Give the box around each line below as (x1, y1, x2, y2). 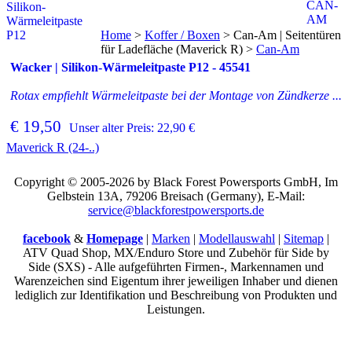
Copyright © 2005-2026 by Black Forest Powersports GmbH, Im (14, 174, 338, 189)
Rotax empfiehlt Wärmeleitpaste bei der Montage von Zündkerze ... (10, 88, 342, 102)
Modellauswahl (199, 231, 275, 245)
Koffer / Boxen (145, 27, 220, 42)
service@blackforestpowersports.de (88, 203, 264, 217)
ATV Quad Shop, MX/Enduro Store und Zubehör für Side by (23, 245, 329, 259)
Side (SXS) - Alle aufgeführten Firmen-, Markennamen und (28, 259, 324, 273)
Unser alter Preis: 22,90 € (69, 120, 195, 134)
